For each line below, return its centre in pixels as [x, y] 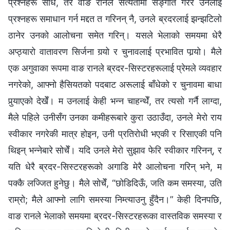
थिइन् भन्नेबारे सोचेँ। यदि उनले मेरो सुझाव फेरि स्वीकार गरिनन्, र [115, 150]
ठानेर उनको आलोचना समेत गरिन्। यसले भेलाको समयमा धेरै [115, 35]
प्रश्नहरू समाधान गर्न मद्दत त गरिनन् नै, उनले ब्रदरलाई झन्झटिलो [115, 18]
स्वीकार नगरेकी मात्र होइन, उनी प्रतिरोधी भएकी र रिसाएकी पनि [115, 133]
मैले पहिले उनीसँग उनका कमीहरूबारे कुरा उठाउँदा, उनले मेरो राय [115, 117]
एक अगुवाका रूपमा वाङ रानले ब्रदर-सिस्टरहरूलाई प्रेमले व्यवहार [115, 68]
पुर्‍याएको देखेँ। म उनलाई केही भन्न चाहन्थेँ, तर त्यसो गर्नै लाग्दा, [115, 101]
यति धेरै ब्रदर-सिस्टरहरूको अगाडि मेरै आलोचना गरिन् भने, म [115, 166]
